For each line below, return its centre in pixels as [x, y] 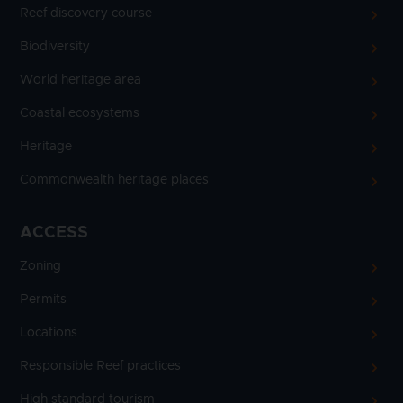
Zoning [40, 266]
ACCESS [54, 233]
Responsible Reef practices [100, 366]
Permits [43, 299]
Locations [49, 332]
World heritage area [81, 80]
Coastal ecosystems [80, 113]
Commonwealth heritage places [114, 179]
